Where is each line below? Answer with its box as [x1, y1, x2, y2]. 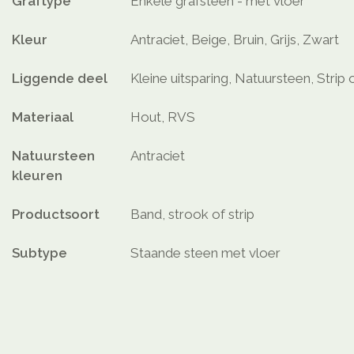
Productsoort [12, 206, 100, 223]
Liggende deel [12, 70, 107, 87]
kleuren [12, 168, 62, 184]
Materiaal [12, 109, 73, 126]
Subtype [12, 245, 67, 262]
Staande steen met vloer [130, 245, 281, 262]
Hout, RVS [130, 109, 195, 126]
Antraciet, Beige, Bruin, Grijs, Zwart [130, 32, 339, 48]
